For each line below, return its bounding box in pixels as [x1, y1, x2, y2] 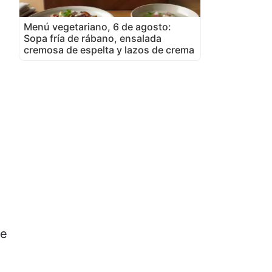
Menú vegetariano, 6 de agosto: [24, 20, 171, 33]
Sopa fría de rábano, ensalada [24, 32, 161, 44]
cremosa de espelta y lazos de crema [24, 43, 194, 56]
